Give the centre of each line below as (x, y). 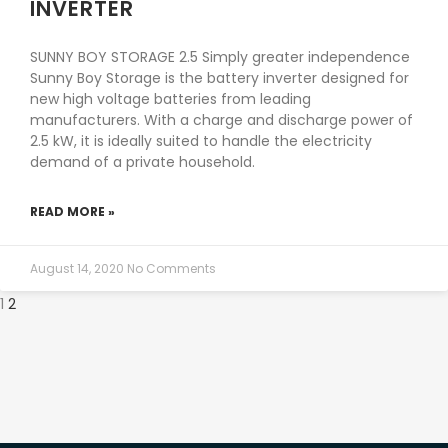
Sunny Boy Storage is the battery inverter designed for (219, 78)
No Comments (171, 268)
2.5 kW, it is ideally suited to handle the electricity (201, 141)
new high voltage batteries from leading (170, 99)
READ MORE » (72, 211)
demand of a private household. (142, 162)
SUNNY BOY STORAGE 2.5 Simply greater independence (220, 57)
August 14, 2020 (78, 268)
